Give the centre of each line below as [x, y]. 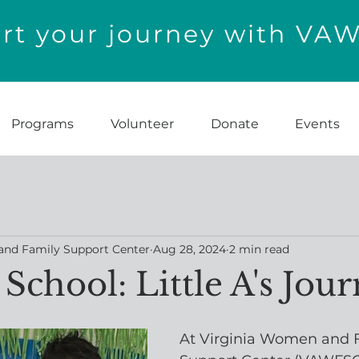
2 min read [259, 249]
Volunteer [142, 124]
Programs [42, 124]
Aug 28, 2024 [190, 249]
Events [317, 124]
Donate [234, 124]
